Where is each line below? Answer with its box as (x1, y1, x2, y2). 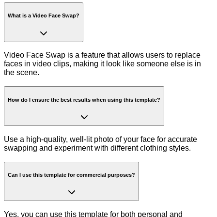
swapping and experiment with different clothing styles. (4, 143, 191, 152)
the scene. (4, 68, 39, 77)
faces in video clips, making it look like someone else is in (4, 60, 201, 68)
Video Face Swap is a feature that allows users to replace (4, 51, 201, 60)
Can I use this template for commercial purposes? (8, 171, 135, 178)
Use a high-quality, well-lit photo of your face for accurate (4, 135, 197, 143)
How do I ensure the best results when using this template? (8, 96, 160, 103)
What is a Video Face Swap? (8, 13, 79, 19)
